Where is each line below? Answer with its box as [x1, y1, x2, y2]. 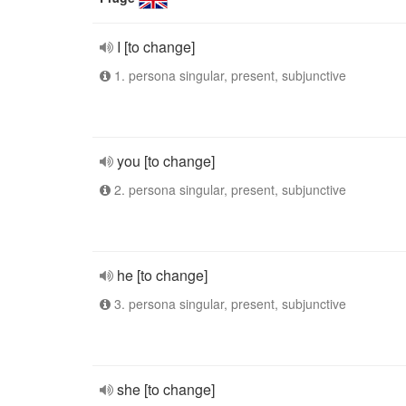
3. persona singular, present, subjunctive [111, 295, 346, 313]
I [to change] [117, 36, 195, 57]
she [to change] [117, 379, 215, 400]
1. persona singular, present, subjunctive [111, 66, 346, 84]
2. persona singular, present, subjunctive [111, 180, 346, 198]
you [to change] [117, 150, 215, 171]
